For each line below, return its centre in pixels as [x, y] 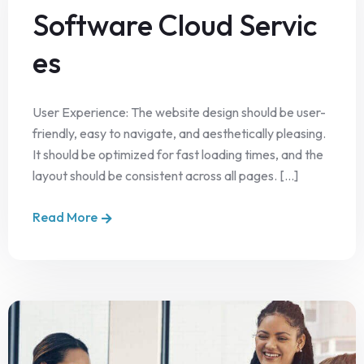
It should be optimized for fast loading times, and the [178, 154]
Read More [65, 217]
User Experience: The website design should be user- [179, 112]
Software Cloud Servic [175, 25]
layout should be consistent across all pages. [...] [165, 175]
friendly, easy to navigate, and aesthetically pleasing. [179, 133]
